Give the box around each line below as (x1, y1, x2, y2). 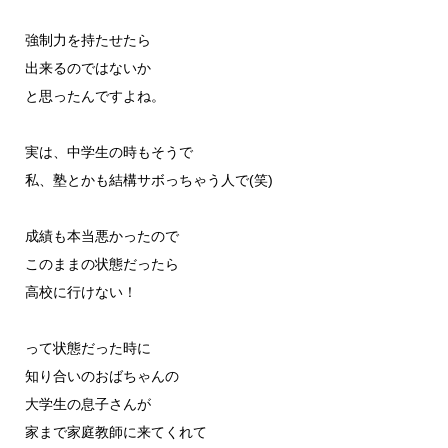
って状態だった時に (24, 340, 151, 357)
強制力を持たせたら (24, 32, 151, 49)
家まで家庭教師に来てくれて (24, 424, 207, 441)
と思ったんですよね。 (24, 88, 165, 105)
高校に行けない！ (24, 284, 137, 301)
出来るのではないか (24, 60, 151, 77)
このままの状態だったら (24, 256, 179, 273)
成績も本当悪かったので (24, 228, 179, 245)
